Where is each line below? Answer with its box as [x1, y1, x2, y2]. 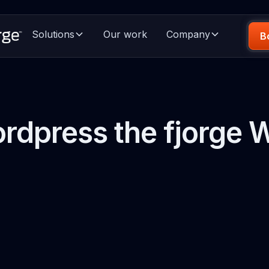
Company [166, 28, 210, 40]
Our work [103, 28, 147, 40]
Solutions [31, 28, 74, 40]
